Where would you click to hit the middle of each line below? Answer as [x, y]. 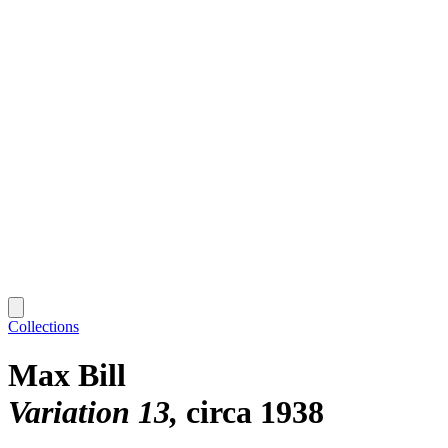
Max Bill [67, 375]
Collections [43, 326]
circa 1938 [255, 412]
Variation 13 [89, 412]
